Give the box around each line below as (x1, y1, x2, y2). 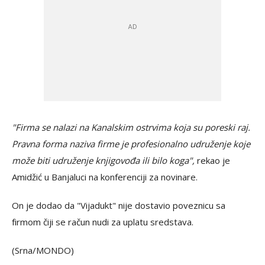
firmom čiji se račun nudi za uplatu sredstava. (12, 216, 193, 228)
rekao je (195, 154, 230, 167)
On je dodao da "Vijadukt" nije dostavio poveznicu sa (12, 199, 225, 212)
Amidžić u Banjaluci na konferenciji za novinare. (12, 171, 198, 183)
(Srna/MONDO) (12, 244, 74, 257)
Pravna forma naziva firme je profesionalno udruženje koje (12, 138, 250, 150)
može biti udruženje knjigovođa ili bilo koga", (12, 154, 195, 167)
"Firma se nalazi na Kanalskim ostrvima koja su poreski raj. (12, 121, 250, 134)
